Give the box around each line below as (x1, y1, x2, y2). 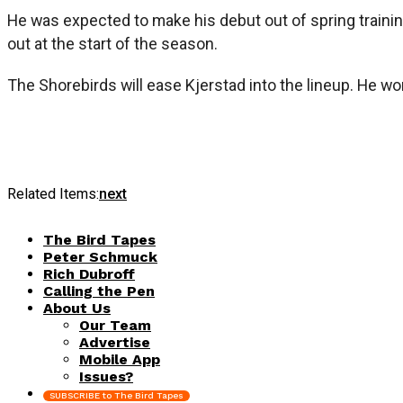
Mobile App (79, 350, 160, 368)
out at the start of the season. (7, 33, 218, 53)
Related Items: (7, 184, 99, 202)
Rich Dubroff (43, 264, 135, 282)
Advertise (79, 333, 150, 351)
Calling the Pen (43, 282, 155, 300)
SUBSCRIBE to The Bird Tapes (49, 390, 184, 400)
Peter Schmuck (43, 247, 157, 265)
